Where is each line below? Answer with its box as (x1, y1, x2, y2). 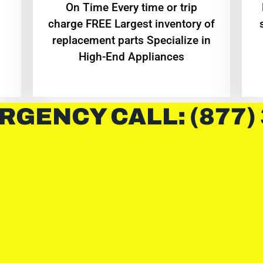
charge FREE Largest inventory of (48, 16, 215, 31)
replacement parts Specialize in (52, 33, 211, 47)
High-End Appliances (79, 49, 184, 63)
